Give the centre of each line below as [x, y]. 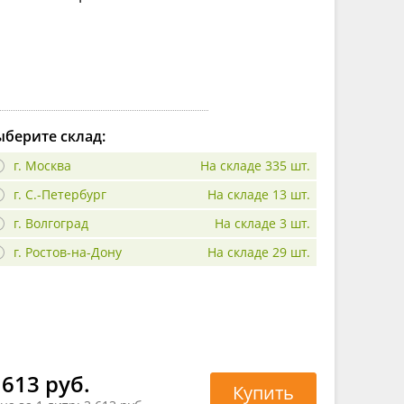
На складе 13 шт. [259, 194]
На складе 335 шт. [255, 165]
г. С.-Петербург [60, 194]
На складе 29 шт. [259, 252]
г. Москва [42, 165]
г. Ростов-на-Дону [68, 252]
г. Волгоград [51, 223]
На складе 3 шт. [262, 223]
